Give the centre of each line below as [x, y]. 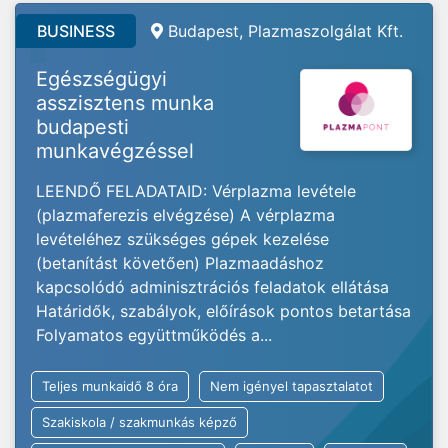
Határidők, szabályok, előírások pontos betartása [223, 311]
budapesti [82, 127]
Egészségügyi [101, 79]
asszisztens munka [125, 103]
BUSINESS [76, 31]
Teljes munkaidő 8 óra [110, 386]
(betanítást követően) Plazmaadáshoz [180, 263]
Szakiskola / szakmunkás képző [139, 422]
